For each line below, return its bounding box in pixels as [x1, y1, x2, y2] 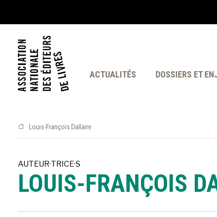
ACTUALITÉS [90, 69, 136, 79]
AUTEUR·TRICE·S [18, 159, 80, 169]
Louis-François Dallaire [29, 123, 92, 131]
